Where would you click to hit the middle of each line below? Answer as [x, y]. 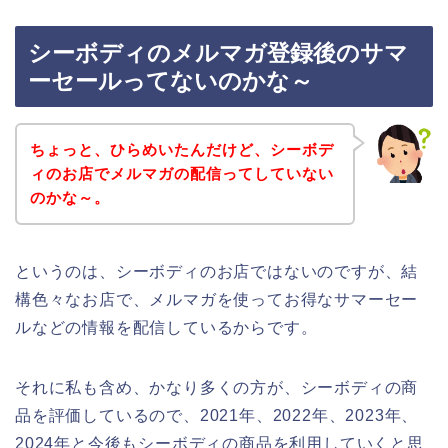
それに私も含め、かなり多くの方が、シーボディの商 [217, 387]
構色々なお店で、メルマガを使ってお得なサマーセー [217, 299]
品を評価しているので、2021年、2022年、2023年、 [217, 415]
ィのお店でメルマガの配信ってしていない [181, 173]
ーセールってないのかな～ [170, 81]
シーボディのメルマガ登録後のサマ [218, 53]
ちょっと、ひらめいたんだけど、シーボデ [181, 149]
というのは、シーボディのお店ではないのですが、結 [217, 271]
